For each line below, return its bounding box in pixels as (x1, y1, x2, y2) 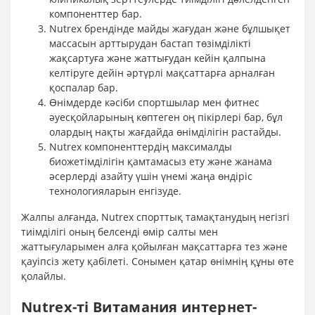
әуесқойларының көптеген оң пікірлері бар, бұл (49, 110, 283, 124)
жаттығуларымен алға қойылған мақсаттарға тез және (21, 240, 288, 253)
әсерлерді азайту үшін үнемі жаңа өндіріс (49, 169, 252, 183)
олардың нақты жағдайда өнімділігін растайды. (49, 125, 281, 139)
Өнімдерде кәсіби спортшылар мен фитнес (49, 96, 259, 109)
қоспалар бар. (49, 81, 118, 94)
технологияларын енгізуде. (49, 184, 181, 198)
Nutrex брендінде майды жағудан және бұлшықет (49, 22, 290, 35)
